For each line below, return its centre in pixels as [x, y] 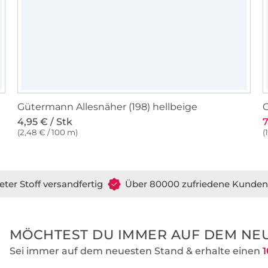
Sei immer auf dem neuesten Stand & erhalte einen [136, 251]
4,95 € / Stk [45, 122]
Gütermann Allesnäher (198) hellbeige [108, 107]
